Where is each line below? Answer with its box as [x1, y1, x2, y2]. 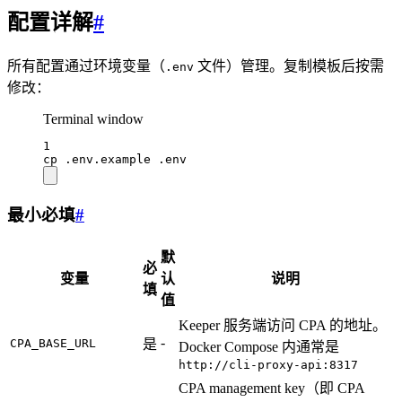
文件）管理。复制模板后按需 [194, 57, 384, 74]
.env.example [65, 152, 151, 166]
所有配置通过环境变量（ [7, 57, 165, 74]
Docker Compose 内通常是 [179, 338, 339, 354]
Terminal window [43, 110, 144, 127]
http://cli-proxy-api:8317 [179, 357, 358, 371]
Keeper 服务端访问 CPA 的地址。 [179, 317, 387, 333]
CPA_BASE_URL [10, 336, 96, 350]
